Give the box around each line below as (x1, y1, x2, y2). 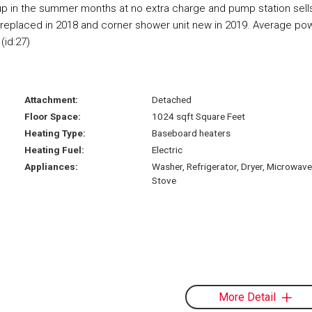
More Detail (218, 290, 276, 304)
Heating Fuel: (24, 143, 85, 155)
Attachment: (24, 93, 79, 105)
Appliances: (24, 160, 79, 172)
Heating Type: (24, 127, 86, 139)
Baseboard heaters (151, 127, 231, 139)
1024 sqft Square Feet (151, 110, 245, 122)
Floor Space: (24, 110, 81, 122)
